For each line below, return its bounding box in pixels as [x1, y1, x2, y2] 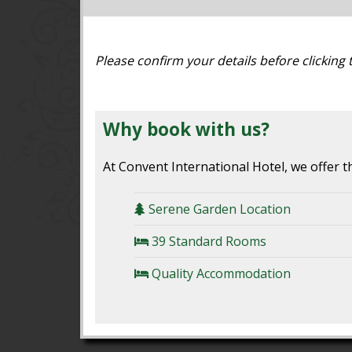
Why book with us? [103, 117, 269, 142]
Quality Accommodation [148, 264, 291, 282]
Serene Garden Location [145, 200, 291, 218]
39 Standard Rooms [148, 232, 266, 250]
